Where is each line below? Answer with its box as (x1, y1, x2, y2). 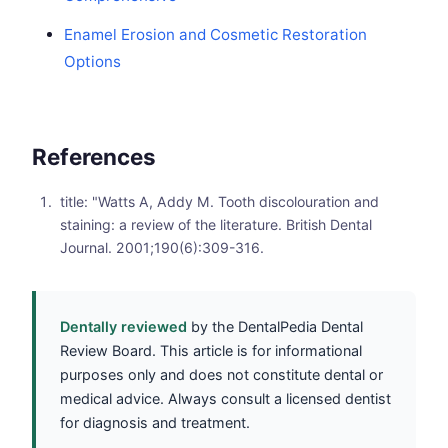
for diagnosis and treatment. (60, 414, 250, 432)
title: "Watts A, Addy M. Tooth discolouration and (60, 193, 379, 211)
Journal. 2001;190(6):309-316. (60, 239, 264, 257)
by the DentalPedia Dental (187, 318, 363, 336)
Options (64, 52, 121, 72)
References (32, 143, 156, 171)
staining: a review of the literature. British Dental (60, 216, 372, 234)
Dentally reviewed (60, 318, 187, 336)
